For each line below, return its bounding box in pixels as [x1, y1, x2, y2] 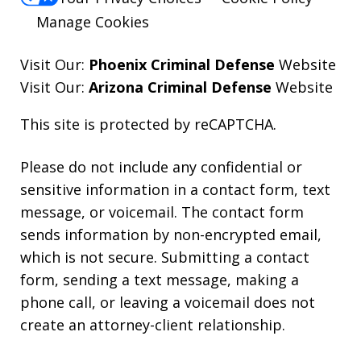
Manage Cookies [36, 11, 149, 31]
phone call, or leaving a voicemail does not [20, 292, 315, 312]
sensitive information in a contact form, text [20, 179, 330, 199]
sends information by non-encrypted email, [20, 224, 322, 244]
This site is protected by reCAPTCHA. [20, 114, 276, 134]
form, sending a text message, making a [20, 269, 299, 289]
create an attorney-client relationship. [20, 314, 285, 334]
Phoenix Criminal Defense [89, 54, 275, 74]
